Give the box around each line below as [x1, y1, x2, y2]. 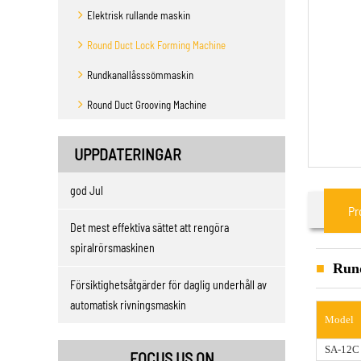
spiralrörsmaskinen [70, 241, 155, 255]
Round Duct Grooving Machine [87, 98, 206, 111]
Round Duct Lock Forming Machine [87, 39, 226, 52]
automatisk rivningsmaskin [70, 298, 186, 312]
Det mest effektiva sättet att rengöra [70, 221, 229, 234]
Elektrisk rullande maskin [87, 9, 190, 22]
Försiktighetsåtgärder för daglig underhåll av [70, 278, 267, 292]
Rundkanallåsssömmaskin [87, 68, 193, 81]
